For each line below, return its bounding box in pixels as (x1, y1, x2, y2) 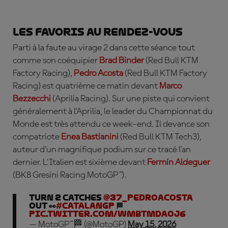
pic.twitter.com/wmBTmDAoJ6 (29, 209, 186, 219)
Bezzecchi (13, 94, 51, 103)
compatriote (13, 132, 61, 141)
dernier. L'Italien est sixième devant (13, 158, 147, 167)
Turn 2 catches (29, 193, 103, 203)
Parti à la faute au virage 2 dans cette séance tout (13, 43, 195, 52)
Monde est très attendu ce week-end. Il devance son (13, 120, 210, 129)
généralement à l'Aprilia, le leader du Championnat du (13, 107, 213, 116)
